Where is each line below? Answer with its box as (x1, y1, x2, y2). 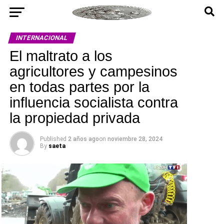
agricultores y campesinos (9, 63, 177, 79)
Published (39, 135, 66, 142)
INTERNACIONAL (14, 34, 69, 41)
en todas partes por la (9, 79, 149, 95)
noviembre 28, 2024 (107, 135, 162, 142)
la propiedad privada (9, 110, 140, 126)
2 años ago (67, 135, 99, 142)
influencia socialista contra (9, 94, 178, 110)
